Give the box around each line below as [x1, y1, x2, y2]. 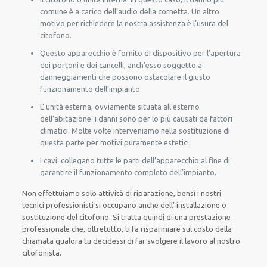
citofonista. [22, 249, 62, 257]
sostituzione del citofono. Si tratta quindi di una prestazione [22, 213, 231, 221]
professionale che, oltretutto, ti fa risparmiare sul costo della [22, 225, 232, 233]
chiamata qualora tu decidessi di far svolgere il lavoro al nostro [22, 237, 241, 245]
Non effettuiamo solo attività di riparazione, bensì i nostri [22, 189, 222, 197]
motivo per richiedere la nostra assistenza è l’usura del [40, 19, 229, 27]
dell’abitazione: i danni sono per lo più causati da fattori [40, 114, 233, 123]
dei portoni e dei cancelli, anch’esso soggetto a [40, 61, 203, 69]
